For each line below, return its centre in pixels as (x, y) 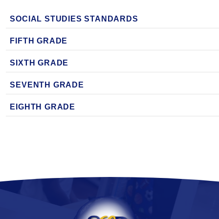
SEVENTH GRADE (47, 85)
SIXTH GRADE (39, 63)
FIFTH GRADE (39, 41)
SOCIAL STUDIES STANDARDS (74, 19)
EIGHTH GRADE (43, 107)
